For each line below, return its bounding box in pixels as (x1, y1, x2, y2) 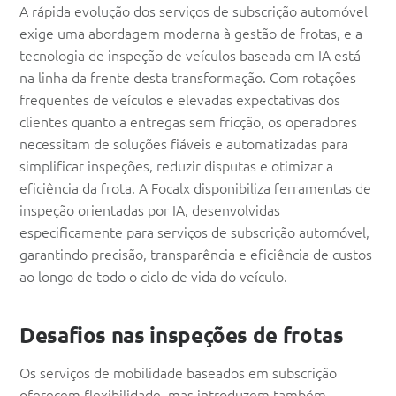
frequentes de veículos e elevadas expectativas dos (19, 89, 340, 110)
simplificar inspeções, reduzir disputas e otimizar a (19, 156, 333, 176)
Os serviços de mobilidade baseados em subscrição (19, 362, 337, 383)
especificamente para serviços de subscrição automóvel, (19, 222, 369, 242)
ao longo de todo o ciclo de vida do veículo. (19, 266, 287, 286)
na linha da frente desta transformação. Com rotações (19, 67, 356, 88)
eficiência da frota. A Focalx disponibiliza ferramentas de (19, 178, 371, 198)
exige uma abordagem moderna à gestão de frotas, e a (19, 23, 362, 43)
